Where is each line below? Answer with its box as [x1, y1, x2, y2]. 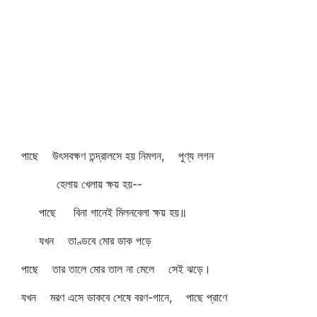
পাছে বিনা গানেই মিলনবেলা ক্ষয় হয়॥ [21, 205, 187, 219]
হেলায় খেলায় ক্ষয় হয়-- [21, 177, 142, 191]
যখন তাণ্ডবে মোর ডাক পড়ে [21, 234, 151, 248]
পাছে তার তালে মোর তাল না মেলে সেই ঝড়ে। [21, 262, 211, 276]
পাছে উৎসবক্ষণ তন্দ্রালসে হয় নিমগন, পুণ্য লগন [21, 149, 214, 163]
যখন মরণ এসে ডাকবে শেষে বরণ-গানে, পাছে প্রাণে [21, 290, 227, 304]
